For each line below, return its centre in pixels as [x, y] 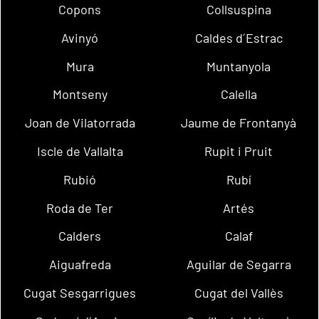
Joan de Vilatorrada [80, 123]
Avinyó [80, 37]
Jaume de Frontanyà [239, 123]
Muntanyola [239, 66]
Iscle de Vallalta [80, 151]
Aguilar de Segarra [239, 265]
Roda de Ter [80, 208]
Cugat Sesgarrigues [80, 293]
